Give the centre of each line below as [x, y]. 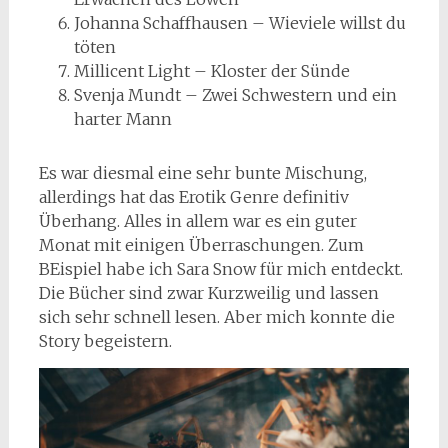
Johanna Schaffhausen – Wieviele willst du [239, 23]
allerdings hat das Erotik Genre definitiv [193, 197]
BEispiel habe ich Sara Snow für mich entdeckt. [220, 269]
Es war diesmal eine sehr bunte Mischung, [202, 173]
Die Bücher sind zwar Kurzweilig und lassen [208, 293]
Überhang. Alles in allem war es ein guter [197, 221]
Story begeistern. [105, 341]
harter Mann [122, 119]
